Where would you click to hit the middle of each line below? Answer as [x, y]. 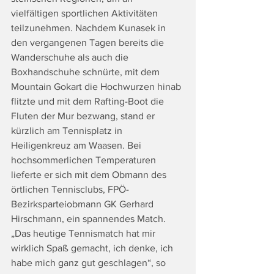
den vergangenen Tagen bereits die [89, 43]
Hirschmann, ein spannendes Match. [90, 219]
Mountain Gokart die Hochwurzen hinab [97, 87]
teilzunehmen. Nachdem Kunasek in [90, 28]
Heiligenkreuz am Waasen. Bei [77, 146]
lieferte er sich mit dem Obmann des [90, 175]
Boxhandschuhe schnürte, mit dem [87, 72]
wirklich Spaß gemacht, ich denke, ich [93, 248]
